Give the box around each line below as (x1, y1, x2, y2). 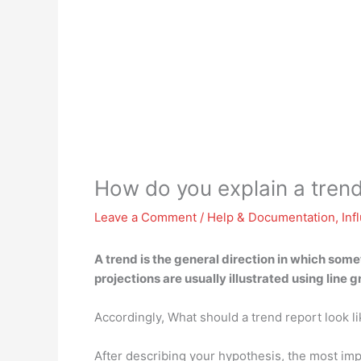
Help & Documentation (207, 210, 335, 225)
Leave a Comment (94, 210, 197, 225)
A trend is (94, 251, 152, 267)
